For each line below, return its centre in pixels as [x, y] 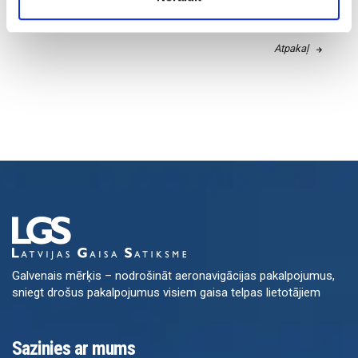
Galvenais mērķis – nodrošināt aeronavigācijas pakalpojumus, [173, 276]
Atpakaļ [291, 49]
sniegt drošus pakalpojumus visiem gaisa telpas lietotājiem [166, 293]
